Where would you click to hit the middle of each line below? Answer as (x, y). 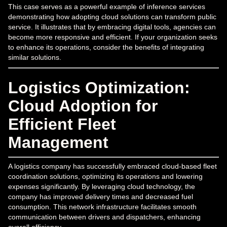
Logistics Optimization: (99, 87)
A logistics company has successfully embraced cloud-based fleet (112, 166)
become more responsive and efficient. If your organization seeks (113, 37)
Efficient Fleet (62, 124)
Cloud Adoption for (83, 106)
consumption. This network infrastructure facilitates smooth (102, 206)
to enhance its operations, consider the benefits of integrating (106, 47)
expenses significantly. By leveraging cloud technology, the (102, 186)
